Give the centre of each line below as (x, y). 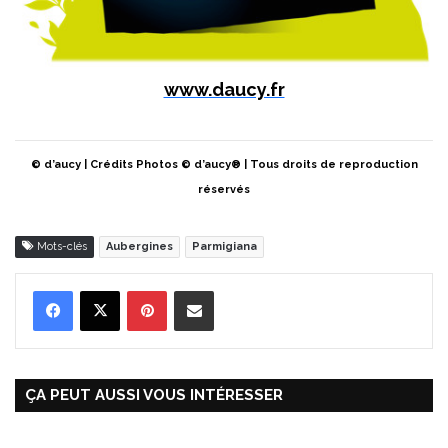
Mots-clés (60, 247)
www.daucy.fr (224, 90)
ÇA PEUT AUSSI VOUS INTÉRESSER (154, 395)
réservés (224, 190)
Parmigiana (224, 247)
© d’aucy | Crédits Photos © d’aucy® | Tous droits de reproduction (224, 165)
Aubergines (139, 247)
